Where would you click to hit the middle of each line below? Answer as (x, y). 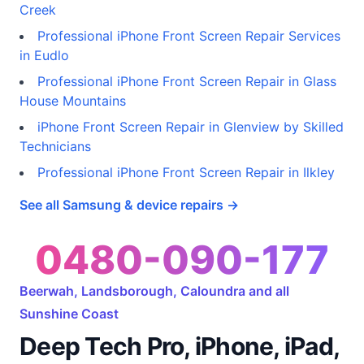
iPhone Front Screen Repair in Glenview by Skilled (191, 127)
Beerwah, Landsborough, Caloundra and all (154, 291)
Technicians (55, 146)
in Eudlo (44, 55)
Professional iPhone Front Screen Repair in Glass (187, 81)
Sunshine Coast (69, 314)
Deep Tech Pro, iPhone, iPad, (179, 346)
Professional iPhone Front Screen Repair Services (189, 36)
